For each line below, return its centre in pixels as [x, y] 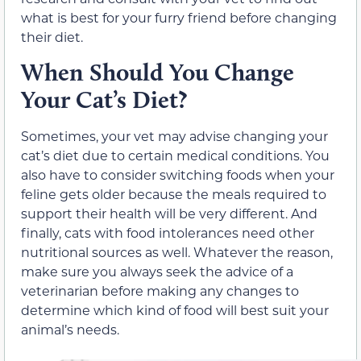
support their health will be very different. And [169, 213]
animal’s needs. [70, 329]
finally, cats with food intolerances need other [168, 232]
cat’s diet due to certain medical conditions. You [175, 155]
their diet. [52, 37]
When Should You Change [158, 72]
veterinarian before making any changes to [160, 290]
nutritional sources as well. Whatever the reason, [177, 251]
